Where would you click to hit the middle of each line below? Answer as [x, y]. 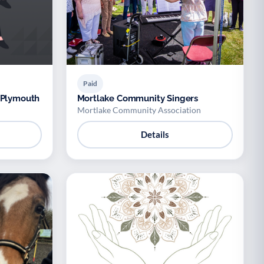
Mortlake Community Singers [138, 98]
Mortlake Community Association [139, 110]
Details [155, 134]
